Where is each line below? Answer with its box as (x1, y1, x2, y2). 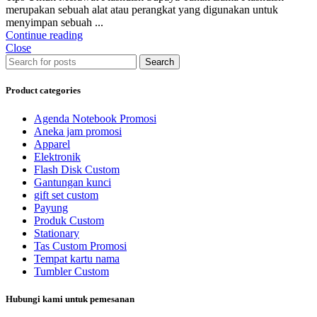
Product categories (6, 85, 81, 96)
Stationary (34, 226, 79, 239)
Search (145, 57, 174, 68)
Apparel (34, 137, 70, 150)
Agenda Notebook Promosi (34, 112, 156, 125)
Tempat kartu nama (34, 252, 120, 265)
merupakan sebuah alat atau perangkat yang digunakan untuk (6, 4, 278, 16)
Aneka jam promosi (34, 125, 122, 137)
